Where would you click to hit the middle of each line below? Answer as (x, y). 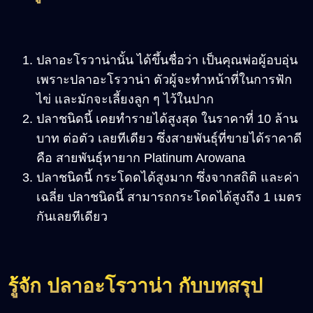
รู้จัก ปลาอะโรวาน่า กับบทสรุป (135, 286)
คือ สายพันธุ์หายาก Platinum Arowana (141, 158)
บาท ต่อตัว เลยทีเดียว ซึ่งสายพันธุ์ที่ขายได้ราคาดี (169, 139)
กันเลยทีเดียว (72, 217)
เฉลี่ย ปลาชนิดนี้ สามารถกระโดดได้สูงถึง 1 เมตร (169, 197)
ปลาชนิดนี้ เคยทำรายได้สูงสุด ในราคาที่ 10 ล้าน (167, 119)
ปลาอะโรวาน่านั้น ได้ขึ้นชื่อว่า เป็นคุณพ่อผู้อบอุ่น (167, 60)
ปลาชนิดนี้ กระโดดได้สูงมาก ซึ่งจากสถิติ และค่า (168, 178)
